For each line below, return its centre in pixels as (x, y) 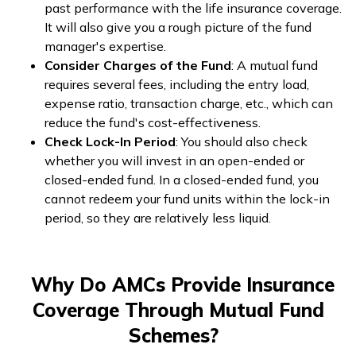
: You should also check (242, 141)
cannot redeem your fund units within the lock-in (187, 198)
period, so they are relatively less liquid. (158, 217)
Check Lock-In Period (110, 141)
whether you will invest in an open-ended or (174, 160)
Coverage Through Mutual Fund (178, 310)
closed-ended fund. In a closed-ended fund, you (182, 179)
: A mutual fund (275, 65)
